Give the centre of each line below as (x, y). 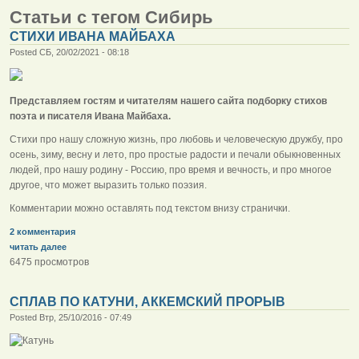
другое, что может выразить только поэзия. (113, 185)
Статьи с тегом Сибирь (111, 17)
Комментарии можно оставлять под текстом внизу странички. (150, 208)
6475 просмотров (49, 262)
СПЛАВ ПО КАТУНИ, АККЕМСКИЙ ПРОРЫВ (147, 301)
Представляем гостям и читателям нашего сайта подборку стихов (168, 101)
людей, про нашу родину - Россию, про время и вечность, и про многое (171, 169)
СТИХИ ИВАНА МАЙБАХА (93, 36)
